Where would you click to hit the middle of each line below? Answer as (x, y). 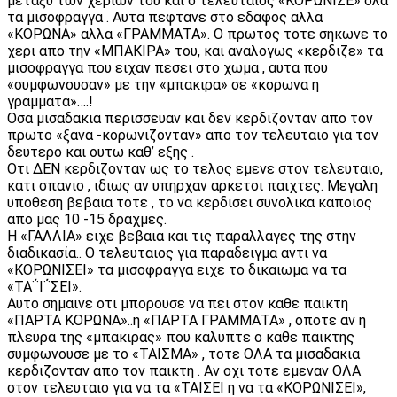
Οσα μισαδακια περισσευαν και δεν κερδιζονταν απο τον (190, 118)
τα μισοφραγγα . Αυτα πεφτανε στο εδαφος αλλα (165, 17)
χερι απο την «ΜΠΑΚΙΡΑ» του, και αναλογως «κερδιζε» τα (195, 51)
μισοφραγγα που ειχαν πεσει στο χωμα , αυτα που (167, 67)
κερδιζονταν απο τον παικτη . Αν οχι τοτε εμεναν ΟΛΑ (184, 370)
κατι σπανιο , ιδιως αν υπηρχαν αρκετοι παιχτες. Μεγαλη (192, 185)
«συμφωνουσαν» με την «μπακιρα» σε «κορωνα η (163, 84)
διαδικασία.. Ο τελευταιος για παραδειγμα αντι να (167, 253)
